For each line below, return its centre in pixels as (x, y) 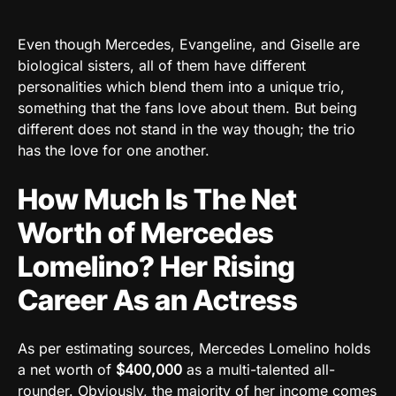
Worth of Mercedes (146, 232)
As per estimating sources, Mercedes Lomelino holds (194, 348)
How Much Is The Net (157, 199)
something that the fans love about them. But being (187, 107)
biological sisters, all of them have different (162, 65)
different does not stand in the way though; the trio (187, 129)
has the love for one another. (114, 150)
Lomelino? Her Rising (156, 266)
